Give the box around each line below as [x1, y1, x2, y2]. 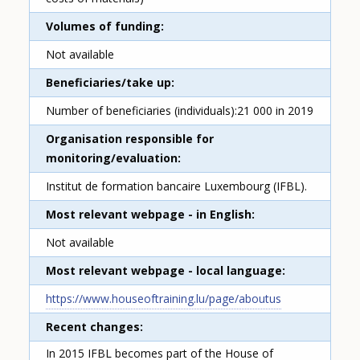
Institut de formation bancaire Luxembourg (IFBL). [46, 178, 308, 194]
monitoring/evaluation [46, 150, 178, 166]
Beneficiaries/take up [46, 75, 172, 91]
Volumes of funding [46, 18, 162, 35]
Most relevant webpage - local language [46, 263, 283, 279]
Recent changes [46, 319, 141, 335]
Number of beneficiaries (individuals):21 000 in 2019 [46, 103, 314, 119]
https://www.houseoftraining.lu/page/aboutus [46, 291, 282, 307]
